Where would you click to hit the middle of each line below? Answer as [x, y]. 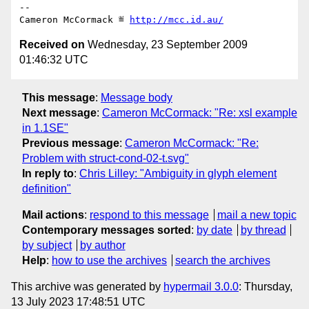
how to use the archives [109, 260]
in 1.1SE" [45, 128]
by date [215, 230]
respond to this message [149, 215]
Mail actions [53, 215]
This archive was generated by [87, 286]
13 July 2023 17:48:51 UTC [78, 301]
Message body [137, 97]
